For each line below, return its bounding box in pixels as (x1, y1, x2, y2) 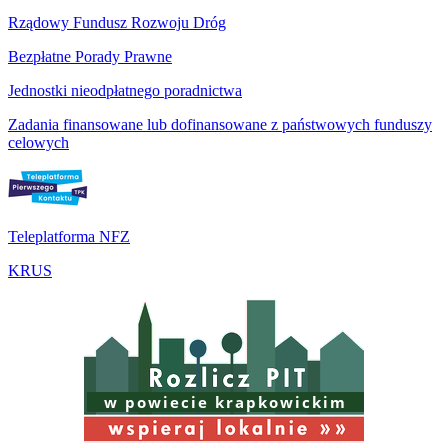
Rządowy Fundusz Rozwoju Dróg (8, 13, 226, 31)
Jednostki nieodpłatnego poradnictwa (8, 81, 242, 99)
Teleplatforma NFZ (8, 227, 130, 245)
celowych (8, 133, 69, 151)
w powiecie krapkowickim (104, 391, 348, 412)
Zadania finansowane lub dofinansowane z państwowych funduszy (8, 115, 432, 133)
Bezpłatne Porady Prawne (8, 47, 172, 65)
